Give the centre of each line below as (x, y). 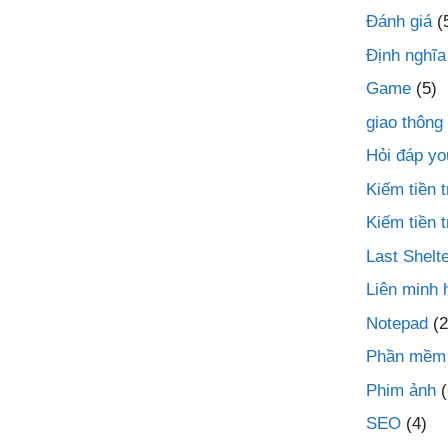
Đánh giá (399, 21)
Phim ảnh (401, 390)
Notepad (397, 323)
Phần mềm (406, 356)
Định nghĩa (406, 55)
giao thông (404, 122)
